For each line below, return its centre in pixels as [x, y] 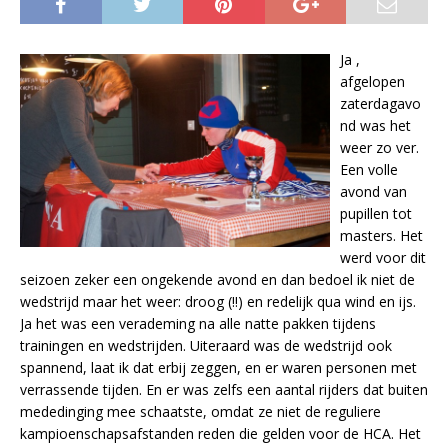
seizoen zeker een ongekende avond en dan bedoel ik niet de [217, 279]
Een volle [369, 169]
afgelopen [372, 81]
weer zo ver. [379, 147]
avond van [373, 191]
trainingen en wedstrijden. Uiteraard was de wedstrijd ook [206, 345]
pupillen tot [376, 213]
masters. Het [381, 235]
